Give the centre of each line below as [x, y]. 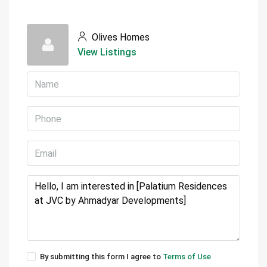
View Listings [107, 52]
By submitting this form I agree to [101, 257]
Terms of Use [187, 257]
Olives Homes [119, 37]
